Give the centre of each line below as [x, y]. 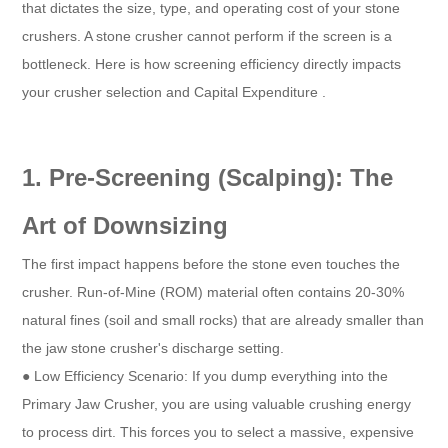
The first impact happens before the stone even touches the [211, 264]
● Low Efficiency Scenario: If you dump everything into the [205, 376]
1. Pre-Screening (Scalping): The [208, 178]
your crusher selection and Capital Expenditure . [174, 92]
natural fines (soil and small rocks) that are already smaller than [223, 320]
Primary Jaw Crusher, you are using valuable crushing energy [217, 404]
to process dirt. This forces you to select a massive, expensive [218, 432]
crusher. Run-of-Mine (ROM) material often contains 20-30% [213, 292]
